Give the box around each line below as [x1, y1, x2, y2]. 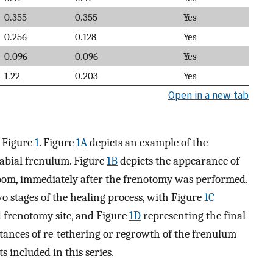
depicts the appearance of [118, 154, 239, 168]
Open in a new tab [168, 88, 249, 102]
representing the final [141, 209, 246, 223]
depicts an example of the [87, 136, 208, 150]
